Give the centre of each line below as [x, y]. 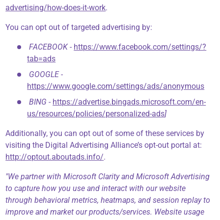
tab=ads [41, 59]
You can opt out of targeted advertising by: [79, 27]
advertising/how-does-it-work [56, 8]
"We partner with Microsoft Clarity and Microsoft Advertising [108, 177]
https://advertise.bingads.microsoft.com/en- [129, 102]
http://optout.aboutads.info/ [55, 157]
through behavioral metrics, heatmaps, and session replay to [108, 200]
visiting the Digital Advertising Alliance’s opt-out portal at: [104, 145]
